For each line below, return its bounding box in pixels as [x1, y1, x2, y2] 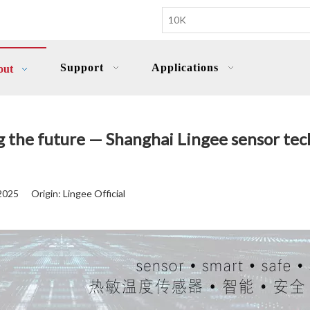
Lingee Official [63, 188, 125, 199]
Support [60, 62, 104, 73]
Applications [152, 62, 219, 73]
